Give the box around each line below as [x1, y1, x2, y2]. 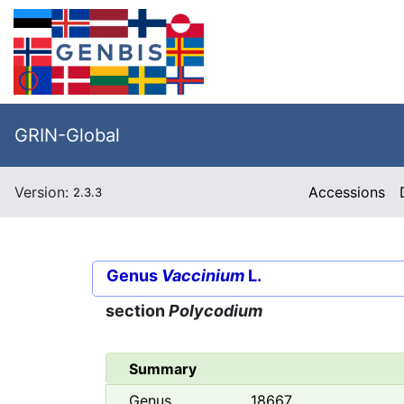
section [106, 301, 169, 321]
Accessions [308, 183, 386, 201]
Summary [129, 360, 197, 379]
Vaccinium [161, 266, 244, 285]
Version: [14, 183, 73, 201]
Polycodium [169, 301, 262, 321]
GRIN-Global [14, 124, 120, 146]
